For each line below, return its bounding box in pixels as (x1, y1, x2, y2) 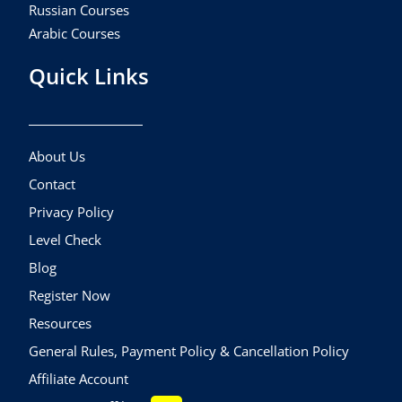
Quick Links (29, 61, 150, 92)
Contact (29, 174, 76, 193)
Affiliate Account (29, 369, 129, 388)
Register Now (29, 285, 111, 304)
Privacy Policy (29, 202, 115, 221)
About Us (29, 146, 86, 165)
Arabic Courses (29, 24, 121, 43)
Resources (29, 313, 92, 332)
